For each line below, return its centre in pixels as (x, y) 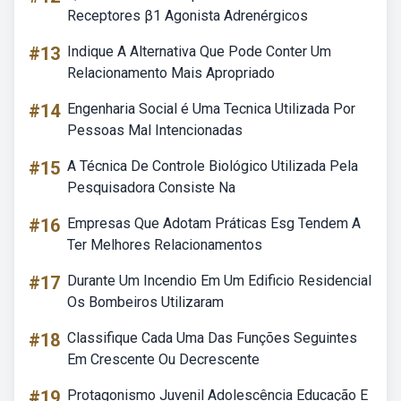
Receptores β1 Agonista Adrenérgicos (188, 16)
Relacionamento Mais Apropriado (171, 73)
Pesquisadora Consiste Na (151, 188)
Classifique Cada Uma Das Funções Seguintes (212, 338)
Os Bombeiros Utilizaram (145, 302)
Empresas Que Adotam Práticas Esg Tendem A (214, 223)
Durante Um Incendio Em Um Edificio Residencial (219, 281)
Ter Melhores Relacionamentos (165, 245)
